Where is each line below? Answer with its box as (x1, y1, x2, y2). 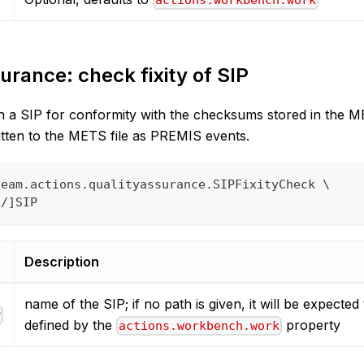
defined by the (24, 317, 116, 334)
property (282, 317, 341, 334)
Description (24, 253, 99, 271)
